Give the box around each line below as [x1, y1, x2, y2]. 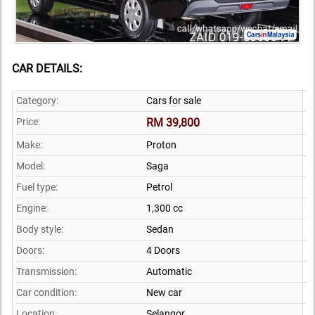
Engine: [16, 202, 48, 214]
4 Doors [146, 244, 180, 256]
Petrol [146, 181, 172, 193]
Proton [146, 139, 176, 150]
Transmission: [16, 265, 77, 277]
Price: [16, 115, 40, 127]
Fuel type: [16, 181, 58, 193]
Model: [16, 160, 45, 172]
